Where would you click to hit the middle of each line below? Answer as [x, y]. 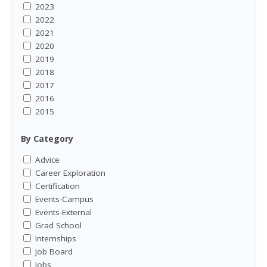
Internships [56, 238]
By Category [47, 138]
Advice [47, 159]
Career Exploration [70, 173]
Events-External [63, 212]
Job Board [54, 251]
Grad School [58, 225]
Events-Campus [64, 199]
